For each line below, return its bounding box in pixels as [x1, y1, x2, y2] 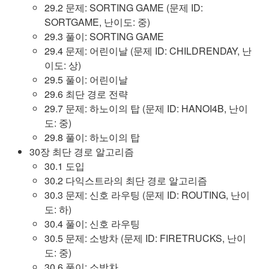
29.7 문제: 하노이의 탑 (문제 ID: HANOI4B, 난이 [44, 101, 248, 115]
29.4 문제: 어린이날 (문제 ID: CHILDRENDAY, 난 [44, 44, 252, 58]
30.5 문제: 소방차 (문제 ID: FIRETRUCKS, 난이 [44, 231, 246, 245]
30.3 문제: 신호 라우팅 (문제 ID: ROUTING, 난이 [44, 188, 250, 202]
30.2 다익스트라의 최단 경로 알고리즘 [44, 174, 207, 187]
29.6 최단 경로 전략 [44, 87, 128, 101]
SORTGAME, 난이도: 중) [44, 15, 150, 29]
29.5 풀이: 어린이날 [44, 73, 128, 86]
